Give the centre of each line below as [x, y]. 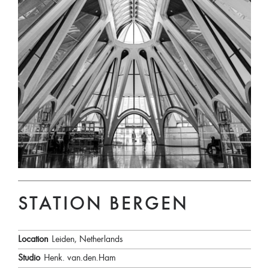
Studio [29, 258]
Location [33, 240]
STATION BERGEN [103, 206]
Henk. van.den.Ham [80, 258]
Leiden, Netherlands [87, 240]
